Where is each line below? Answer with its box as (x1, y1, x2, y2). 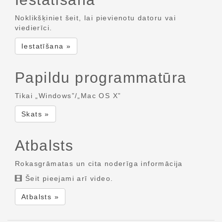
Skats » (21, 110, 50, 118)
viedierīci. (15, 24, 53, 32)
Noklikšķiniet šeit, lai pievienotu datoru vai (15, 14, 176, 22)
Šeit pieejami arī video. (22, 174, 113, 182)
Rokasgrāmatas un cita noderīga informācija (15, 160, 183, 167)
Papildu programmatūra (15, 69, 187, 86)
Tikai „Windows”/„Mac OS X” (15, 92, 121, 100)
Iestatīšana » (21, 42, 71, 50)
